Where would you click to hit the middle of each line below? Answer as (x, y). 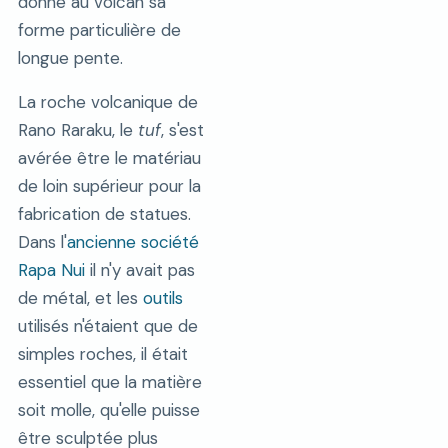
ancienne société (132, 241)
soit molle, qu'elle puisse (108, 409)
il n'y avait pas (139, 269)
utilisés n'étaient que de (107, 325)
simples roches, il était (102, 353)
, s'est (182, 129)
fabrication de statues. (104, 213)
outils (162, 297)
